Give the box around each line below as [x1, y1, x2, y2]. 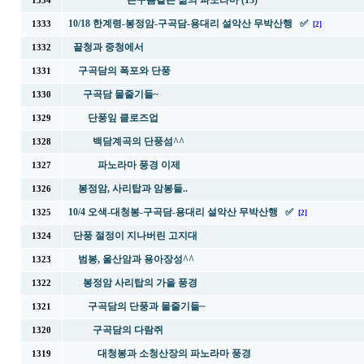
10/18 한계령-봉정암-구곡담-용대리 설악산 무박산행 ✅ [67, 18, 308, 29]
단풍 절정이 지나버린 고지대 [72, 230, 197, 241]
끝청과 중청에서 [72, 41, 144, 53]
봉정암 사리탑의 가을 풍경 [82, 277, 197, 288]
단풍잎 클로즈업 [87, 112, 158, 123]
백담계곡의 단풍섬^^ [92, 136, 184, 147]
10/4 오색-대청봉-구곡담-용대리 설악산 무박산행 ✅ [67, 206, 293, 218]
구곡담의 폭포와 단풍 [77, 65, 171, 76]
